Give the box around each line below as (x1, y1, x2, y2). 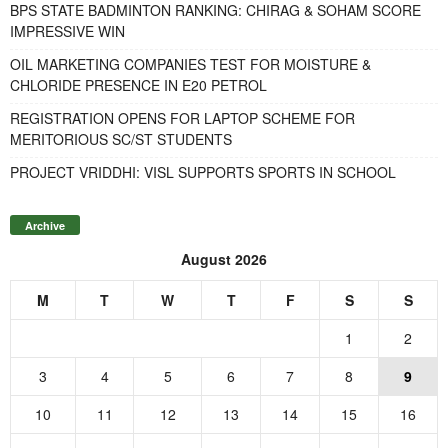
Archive (25, 218, 65, 234)
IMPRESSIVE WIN (10, 20, 125, 41)
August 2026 (181, 249, 267, 270)
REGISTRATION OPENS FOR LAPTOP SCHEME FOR (10, 107, 355, 128)
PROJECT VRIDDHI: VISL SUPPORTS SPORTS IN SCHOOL (10, 161, 396, 182)
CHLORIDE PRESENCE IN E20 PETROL (10, 74, 267, 95)
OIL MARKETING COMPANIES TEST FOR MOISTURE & (10, 53, 371, 74)
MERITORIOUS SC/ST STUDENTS (10, 128, 232, 149)
